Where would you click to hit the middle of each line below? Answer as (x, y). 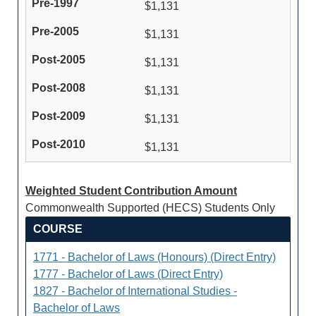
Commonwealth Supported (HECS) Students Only (150, 208)
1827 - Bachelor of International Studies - (135, 291)
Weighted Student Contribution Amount (131, 191)
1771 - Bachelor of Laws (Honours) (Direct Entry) (154, 257)
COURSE (58, 229)
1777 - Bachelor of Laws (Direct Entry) (128, 274)
